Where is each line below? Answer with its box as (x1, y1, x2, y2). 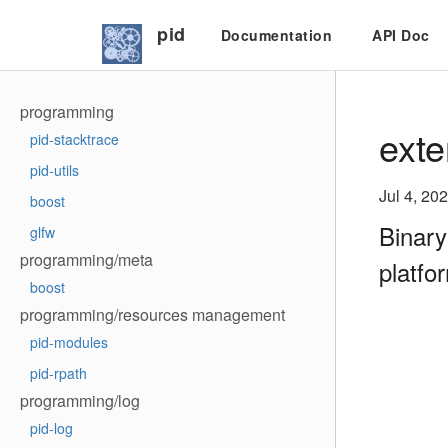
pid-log (30, 418, 73, 438)
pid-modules (30, 332, 108, 352)
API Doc (372, 25, 430, 45)
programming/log (20, 389, 140, 412)
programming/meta (20, 248, 153, 271)
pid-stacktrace (30, 129, 119, 149)
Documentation (220, 25, 332, 45)
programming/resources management (20, 303, 285, 326)
